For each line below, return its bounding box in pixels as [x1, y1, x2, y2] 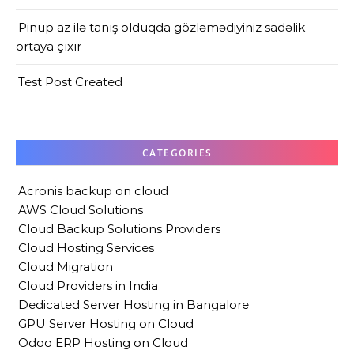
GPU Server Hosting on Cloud [18, 315, 194, 331]
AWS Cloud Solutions [18, 201, 143, 217]
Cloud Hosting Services [18, 239, 154, 255]
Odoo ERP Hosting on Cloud [18, 334, 188, 350]
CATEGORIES [141, 145, 213, 160]
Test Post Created [18, 73, 122, 89]
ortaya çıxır [16, 38, 81, 54]
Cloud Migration [18, 258, 113, 274]
